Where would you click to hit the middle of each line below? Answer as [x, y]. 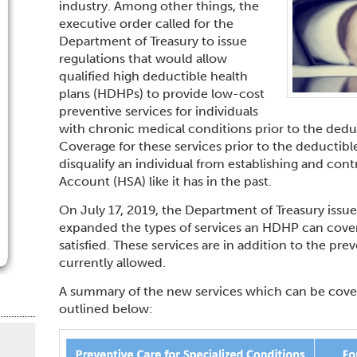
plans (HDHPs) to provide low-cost [162, 94]
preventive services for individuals [159, 111]
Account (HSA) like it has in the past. [166, 181]
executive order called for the [147, 24]
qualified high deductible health [154, 76]
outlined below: [106, 309]
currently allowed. [114, 263]
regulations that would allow [143, 59]
